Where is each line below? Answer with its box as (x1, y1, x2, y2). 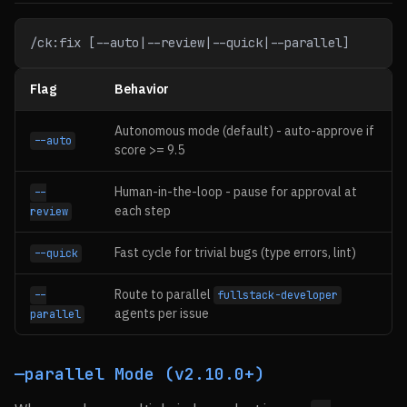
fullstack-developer (217, 288, 339, 303)
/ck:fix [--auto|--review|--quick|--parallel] (30, 35, 350, 51)
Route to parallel (114, 286, 213, 303)
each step (114, 203, 171, 219)
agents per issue (114, 305, 209, 322)
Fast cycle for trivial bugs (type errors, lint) (114, 244, 356, 261)
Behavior (114, 81, 169, 97)
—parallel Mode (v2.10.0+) (15, 363, 264, 384)
